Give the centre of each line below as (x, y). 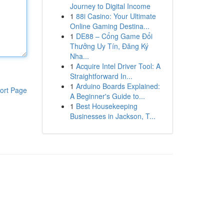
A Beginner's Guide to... (107, 96)
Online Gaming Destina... (109, 26)
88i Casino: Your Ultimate (116, 16)
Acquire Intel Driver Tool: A (118, 66)
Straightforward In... (101, 76)
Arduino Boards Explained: (118, 86)
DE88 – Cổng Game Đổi (114, 36)
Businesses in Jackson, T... (112, 116)
